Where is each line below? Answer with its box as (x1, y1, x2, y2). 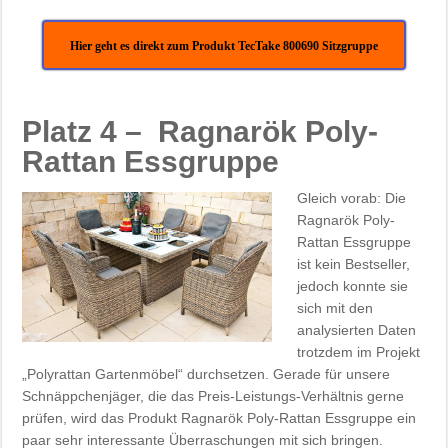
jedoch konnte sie (297, 277, 409, 294)
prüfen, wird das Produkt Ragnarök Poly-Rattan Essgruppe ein (22, 409, 417, 426)
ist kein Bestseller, (297, 255, 411, 272)
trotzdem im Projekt (297, 343, 421, 360)
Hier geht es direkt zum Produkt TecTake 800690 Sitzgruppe (69, 38, 378, 53)
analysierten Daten (297, 321, 417, 338)
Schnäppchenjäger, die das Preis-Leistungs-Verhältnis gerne (22, 387, 405, 404)
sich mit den (297, 299, 374, 316)
